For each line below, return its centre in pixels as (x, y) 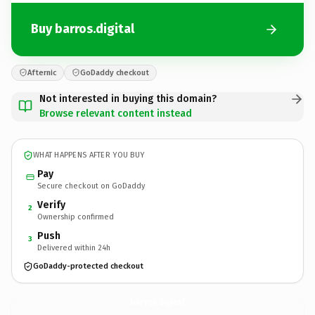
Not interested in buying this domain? (128, 98)
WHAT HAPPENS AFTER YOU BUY (89, 155)
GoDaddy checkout (115, 72)
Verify (51, 205)
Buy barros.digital (83, 29)
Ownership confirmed (76, 217)
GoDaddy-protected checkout (88, 266)
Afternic (42, 72)
